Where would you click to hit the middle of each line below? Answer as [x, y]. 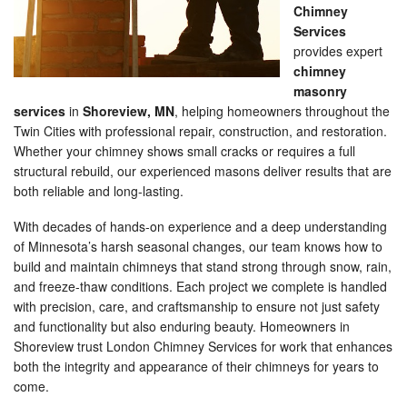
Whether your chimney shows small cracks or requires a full [184, 151]
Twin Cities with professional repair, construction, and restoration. [200, 131]
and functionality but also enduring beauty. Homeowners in [182, 326]
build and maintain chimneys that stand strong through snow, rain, [203, 266]
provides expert [338, 51]
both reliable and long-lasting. [99, 191]
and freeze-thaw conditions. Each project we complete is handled [200, 286]
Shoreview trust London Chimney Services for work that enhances [203, 346]
